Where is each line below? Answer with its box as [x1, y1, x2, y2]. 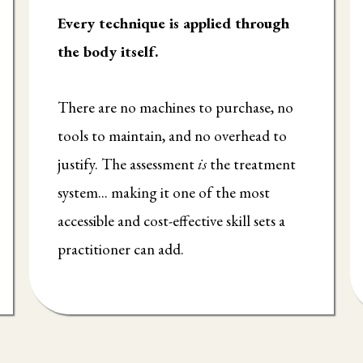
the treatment [206, 154, 296, 175]
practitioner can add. [57, 239, 184, 260]
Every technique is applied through [57, 13, 289, 34]
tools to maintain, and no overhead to [57, 126, 287, 147]
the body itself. [57, 41, 158, 62]
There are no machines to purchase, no [57, 97, 293, 118]
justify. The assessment [57, 154, 198, 175]
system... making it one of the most [57, 182, 270, 203]
